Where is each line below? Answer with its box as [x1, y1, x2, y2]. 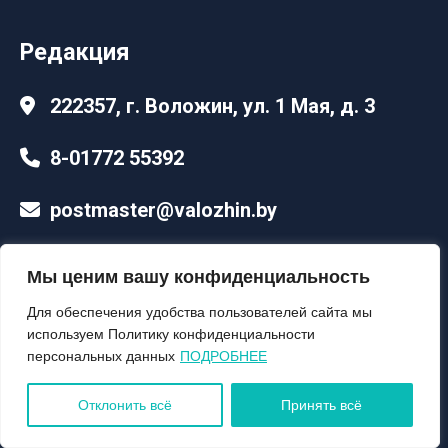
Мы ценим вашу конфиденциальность [27, 267, 370, 287]
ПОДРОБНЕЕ [180, 348, 267, 364]
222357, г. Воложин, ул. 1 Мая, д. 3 [50, 93, 375, 118]
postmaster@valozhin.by [50, 197, 277, 222]
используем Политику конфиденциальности [27, 326, 315, 342]
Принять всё [281, 397, 363, 413]
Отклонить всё [77, 397, 172, 413]
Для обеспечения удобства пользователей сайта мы [27, 304, 372, 320]
